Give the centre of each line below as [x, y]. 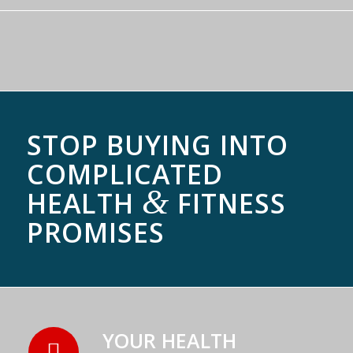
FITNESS [227, 204]
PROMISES [95, 233]
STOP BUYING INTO [157, 145]
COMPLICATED [124, 175]
